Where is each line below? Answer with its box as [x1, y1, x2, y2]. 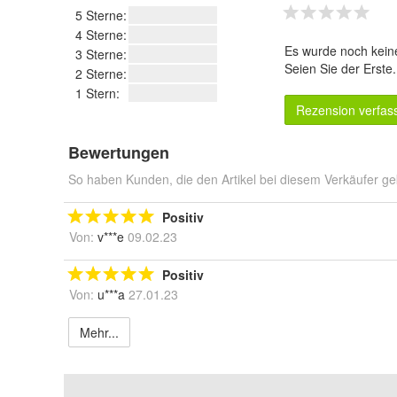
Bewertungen [68, 141, 169, 164]
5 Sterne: [75, 6, 127, 24]
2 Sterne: [75, 65, 127, 82]
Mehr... [80, 323, 119, 341]
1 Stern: [75, 84, 120, 102]
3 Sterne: [75, 45, 127, 63]
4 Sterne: [75, 26, 127, 43]
